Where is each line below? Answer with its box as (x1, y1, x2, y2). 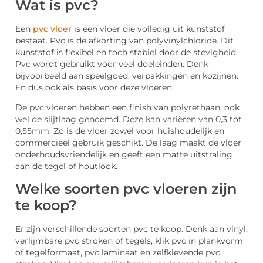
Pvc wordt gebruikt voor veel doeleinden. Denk (15, 59, 208, 69)
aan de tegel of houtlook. (15, 161, 117, 171)
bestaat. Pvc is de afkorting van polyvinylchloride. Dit (15, 35, 234, 45)
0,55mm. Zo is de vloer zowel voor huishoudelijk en (15, 126, 224, 136)
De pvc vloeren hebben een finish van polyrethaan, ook (15, 103, 240, 113)
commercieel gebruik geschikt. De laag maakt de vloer (15, 138, 241, 148)
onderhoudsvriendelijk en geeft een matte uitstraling (15, 150, 232, 160)
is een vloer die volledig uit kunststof (72, 23, 225, 33)
